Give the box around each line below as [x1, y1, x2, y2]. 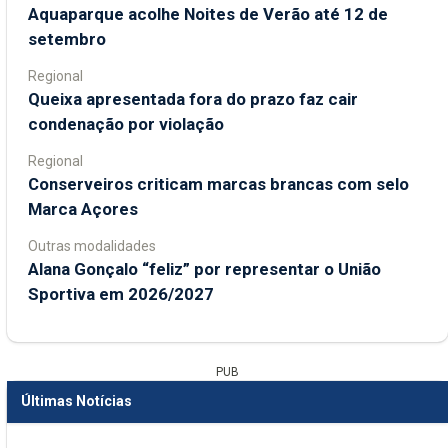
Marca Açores [28, 198, 138, 219]
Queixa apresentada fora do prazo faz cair [28, 88, 358, 109]
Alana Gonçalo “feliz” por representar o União [28, 258, 381, 279]
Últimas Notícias [21, 393, 132, 409]
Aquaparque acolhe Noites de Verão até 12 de [28, 3, 388, 24]
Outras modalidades [28, 237, 156, 254]
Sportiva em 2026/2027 [28, 283, 214, 304]
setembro [28, 28, 106, 49]
